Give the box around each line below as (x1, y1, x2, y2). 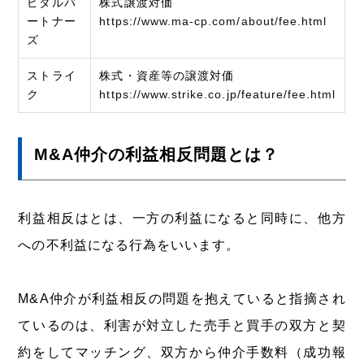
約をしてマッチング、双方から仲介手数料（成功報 (18, 344, 346, 359)
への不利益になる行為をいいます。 (18, 237, 240, 252)
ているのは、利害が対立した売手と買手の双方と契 (18, 318, 346, 332)
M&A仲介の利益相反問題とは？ (34, 145, 279, 163)
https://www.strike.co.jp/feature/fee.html (99, 87, 336, 101)
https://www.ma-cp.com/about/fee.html (99, 14, 327, 28)
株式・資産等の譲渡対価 (99, 68, 234, 82)
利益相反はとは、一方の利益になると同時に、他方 (18, 210, 346, 225)
